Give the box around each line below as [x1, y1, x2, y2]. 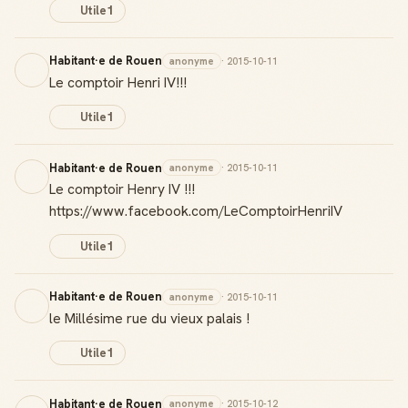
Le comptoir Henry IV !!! [49, 179, 195, 199]
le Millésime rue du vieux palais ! [49, 308, 250, 328]
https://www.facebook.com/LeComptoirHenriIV [49, 201, 342, 220]
